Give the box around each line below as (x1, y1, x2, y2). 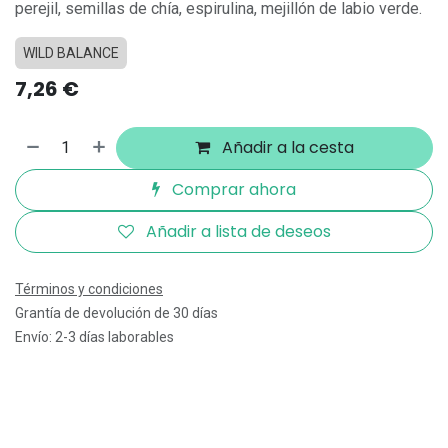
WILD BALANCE (23, 45, 119, 61)
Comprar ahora (168, 178, 296, 201)
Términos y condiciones (15, 281, 163, 297)
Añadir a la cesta (218, 136, 355, 159)
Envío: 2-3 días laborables (15, 329, 174, 345)
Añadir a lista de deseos (145, 220, 331, 243)
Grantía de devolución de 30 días (15, 305, 218, 321)
